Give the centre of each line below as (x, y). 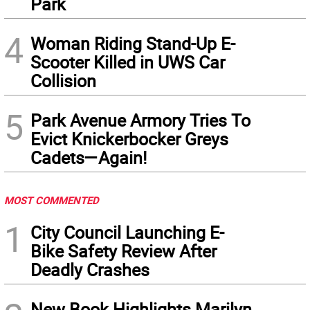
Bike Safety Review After (124, 251)
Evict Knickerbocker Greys (129, 139)
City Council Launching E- (127, 232)
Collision (63, 81)
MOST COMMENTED (52, 200)
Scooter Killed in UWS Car (128, 62)
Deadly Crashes (90, 270)
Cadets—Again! (89, 158)
